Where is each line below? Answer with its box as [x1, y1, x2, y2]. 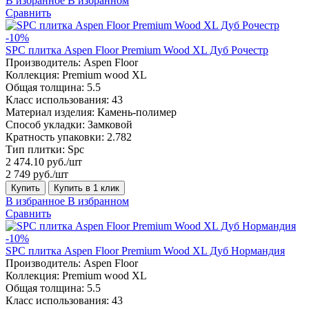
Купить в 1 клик [54, 182, 119, 193]
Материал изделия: [6, 106, 94, 118]
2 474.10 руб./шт [6, 155, 82, 168]
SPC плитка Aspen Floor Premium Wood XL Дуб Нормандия [6, 244, 285, 257]
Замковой [88, 118, 132, 130]
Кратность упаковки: [6, 130, 104, 143]
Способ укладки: [6, 118, 85, 130]
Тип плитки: [6, 143, 65, 155]
